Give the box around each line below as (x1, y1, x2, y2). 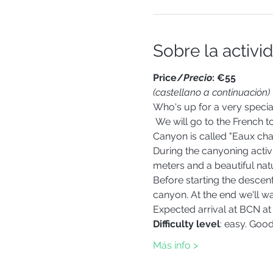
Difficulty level (152, 218, 220, 230)
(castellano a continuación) (152, 87, 270, 98)
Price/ (152, 72, 183, 83)
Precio (183, 72, 212, 83)
